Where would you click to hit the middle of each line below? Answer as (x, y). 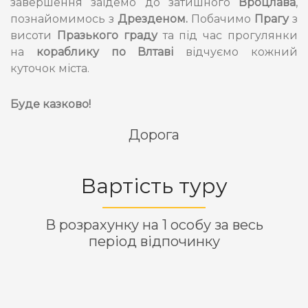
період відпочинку (154, 241)
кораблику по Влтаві (105, 52)
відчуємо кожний (236, 52)
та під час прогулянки (230, 35)
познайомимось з (64, 19)
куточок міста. (50, 68)
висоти (34, 35)
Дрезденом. (154, 19)
